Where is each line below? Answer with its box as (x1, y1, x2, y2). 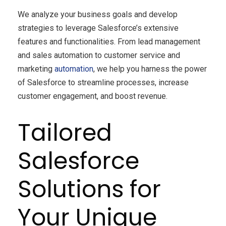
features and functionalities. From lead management (18, 37, 200, 47)
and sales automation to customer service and (18, 50, 180, 61)
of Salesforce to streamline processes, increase (18, 78, 189, 88)
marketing (18, 64, 54, 74)
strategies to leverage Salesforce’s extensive (18, 23, 179, 33)
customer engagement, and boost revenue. (18, 91, 167, 101)
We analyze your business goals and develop (18, 10, 178, 20)
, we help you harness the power (93, 64, 207, 74)
